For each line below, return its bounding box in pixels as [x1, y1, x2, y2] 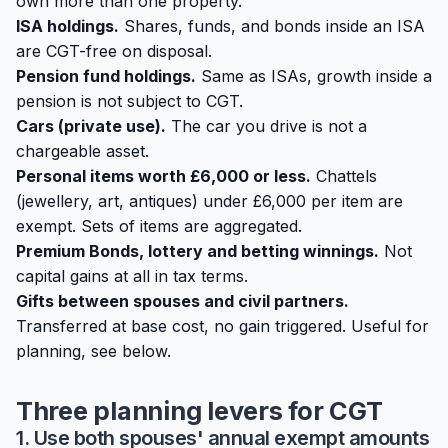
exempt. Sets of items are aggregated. [16, 216, 302, 236]
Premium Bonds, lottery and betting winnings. [16, 241, 379, 261]
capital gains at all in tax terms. [16, 266, 248, 286]
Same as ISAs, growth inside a [196, 66, 432, 86]
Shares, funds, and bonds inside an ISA [119, 16, 425, 36]
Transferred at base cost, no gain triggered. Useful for [16, 316, 429, 336]
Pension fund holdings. [16, 66, 196, 86]
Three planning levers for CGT [16, 395, 383, 426]
